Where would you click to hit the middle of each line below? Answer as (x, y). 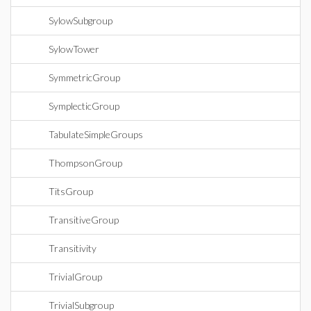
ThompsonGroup (85, 163)
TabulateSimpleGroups (96, 134)
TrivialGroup (75, 277)
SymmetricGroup (84, 77)
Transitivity (73, 248)
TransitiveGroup (84, 220)
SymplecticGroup (84, 106)
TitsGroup (71, 191)
